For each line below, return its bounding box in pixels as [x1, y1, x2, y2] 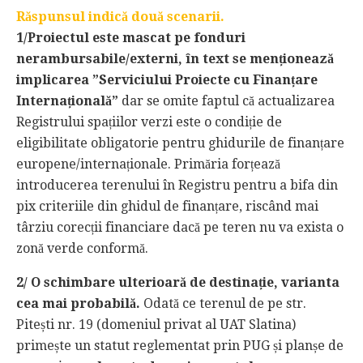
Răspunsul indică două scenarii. [16, 8, 224, 24]
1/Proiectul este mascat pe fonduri [16, 29, 246, 45]
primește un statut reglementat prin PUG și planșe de [16, 337, 344, 353]
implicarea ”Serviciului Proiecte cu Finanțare [16, 71, 318, 88]
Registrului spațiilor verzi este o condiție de [16, 113, 282, 130]
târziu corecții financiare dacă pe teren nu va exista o [16, 219, 344, 235]
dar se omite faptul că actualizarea [122, 92, 335, 109]
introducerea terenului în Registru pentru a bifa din [16, 177, 338, 193]
